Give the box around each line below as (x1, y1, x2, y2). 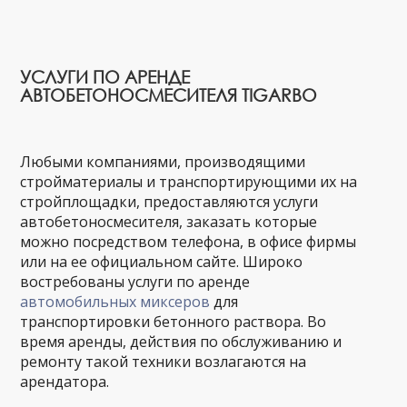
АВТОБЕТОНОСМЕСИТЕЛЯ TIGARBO (20, 84, 318, 106)
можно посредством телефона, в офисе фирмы (20, 232, 357, 253)
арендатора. (20, 372, 110, 392)
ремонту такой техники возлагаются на (20, 352, 307, 372)
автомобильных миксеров (20, 292, 211, 313)
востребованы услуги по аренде (20, 272, 251, 293)
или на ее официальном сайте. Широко (20, 252, 303, 273)
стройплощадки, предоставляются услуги (20, 192, 319, 213)
